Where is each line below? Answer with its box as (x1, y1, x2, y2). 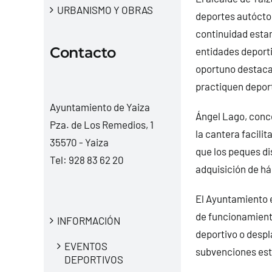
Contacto (49, 43, 117, 61)
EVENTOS (64, 239, 107, 252)
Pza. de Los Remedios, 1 (49, 118, 154, 131)
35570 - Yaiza (49, 135, 109, 148)
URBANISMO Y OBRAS (56, 3, 153, 16)
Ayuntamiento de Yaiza (49, 100, 150, 113)
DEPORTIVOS (64, 253, 123, 265)
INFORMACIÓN (56, 214, 120, 226)
